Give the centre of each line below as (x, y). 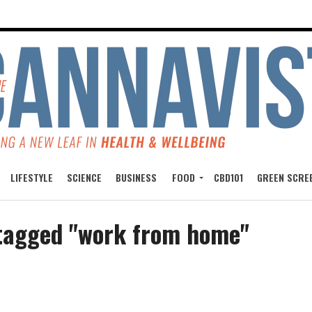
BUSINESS (136, 178)
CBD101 (229, 178)
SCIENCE (85, 178)
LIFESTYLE (32, 178)
